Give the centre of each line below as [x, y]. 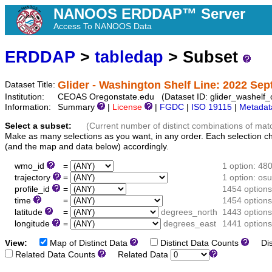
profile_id [29, 189]
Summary [77, 107]
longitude [29, 223]
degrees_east [190, 223]
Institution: [26, 97]
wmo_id [26, 166]
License [128, 107]
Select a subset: [38, 126]
